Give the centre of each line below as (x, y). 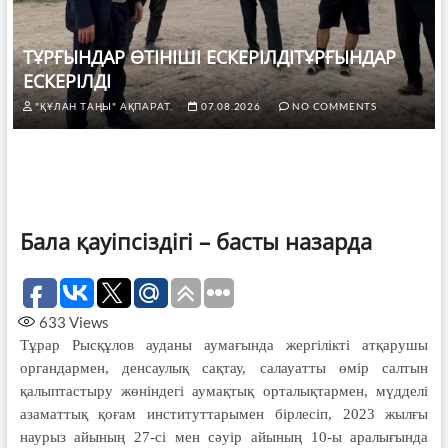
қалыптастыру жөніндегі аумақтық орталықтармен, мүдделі (224, 390)
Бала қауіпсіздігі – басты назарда (195, 240)
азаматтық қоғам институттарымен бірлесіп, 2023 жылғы (224, 413)
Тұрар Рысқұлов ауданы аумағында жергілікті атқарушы (224, 344)
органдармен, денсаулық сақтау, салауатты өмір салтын (224, 367)
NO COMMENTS (333, 105)
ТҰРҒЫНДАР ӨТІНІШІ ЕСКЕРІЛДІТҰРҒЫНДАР (209, 56)
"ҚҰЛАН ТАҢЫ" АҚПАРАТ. (103, 105)
